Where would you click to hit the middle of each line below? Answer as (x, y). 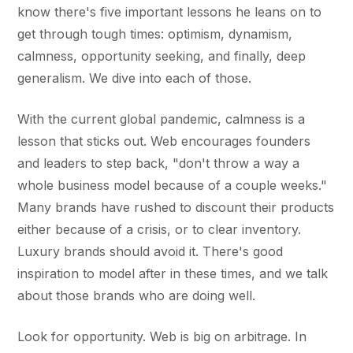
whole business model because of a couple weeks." (173, 185)
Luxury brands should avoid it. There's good (150, 251)
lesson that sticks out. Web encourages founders (164, 141)
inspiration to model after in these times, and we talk (173, 273)
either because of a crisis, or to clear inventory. (160, 229)
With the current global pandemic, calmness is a (162, 119)
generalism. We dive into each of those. (135, 78)
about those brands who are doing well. (137, 295)
